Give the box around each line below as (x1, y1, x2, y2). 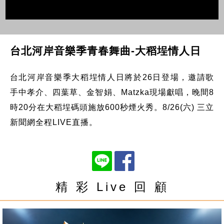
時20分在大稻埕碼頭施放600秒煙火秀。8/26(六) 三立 (9, 102, 214, 111)
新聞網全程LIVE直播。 (9, 117, 97, 126)
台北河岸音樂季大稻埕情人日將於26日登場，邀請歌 (9, 72, 214, 81)
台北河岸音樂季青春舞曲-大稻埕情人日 (9, 44, 201, 56)
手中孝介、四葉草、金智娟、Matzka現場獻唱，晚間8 (9, 87, 214, 96)
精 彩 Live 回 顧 (55, 179, 169, 193)
